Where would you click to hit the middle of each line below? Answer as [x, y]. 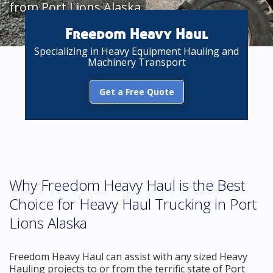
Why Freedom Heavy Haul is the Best [127, 185]
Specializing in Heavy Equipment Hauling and [136, 51]
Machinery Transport [136, 62]
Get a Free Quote [136, 92]
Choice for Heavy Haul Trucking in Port [133, 204]
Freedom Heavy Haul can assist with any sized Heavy [128, 257]
